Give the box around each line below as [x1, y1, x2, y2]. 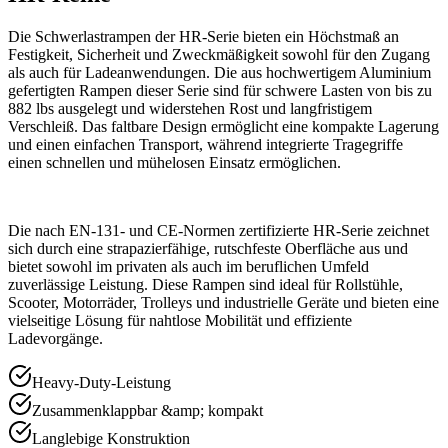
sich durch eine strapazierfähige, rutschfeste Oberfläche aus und [8, 239, 408, 257]
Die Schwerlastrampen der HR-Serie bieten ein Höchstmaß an [8, 27, 399, 45]
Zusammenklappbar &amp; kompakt [32, 401, 263, 419]
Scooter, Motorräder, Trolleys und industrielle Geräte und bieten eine [8, 293, 439, 311]
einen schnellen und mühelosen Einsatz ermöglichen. [8, 153, 341, 171]
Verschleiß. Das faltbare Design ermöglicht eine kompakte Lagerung [8, 117, 439, 135]
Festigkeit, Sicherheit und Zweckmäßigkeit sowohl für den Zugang [8, 45, 430, 63]
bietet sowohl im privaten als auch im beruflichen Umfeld [8, 257, 369, 275]
